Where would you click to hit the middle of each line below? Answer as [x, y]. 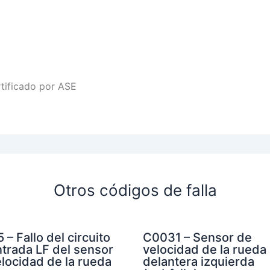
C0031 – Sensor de [197, 237]
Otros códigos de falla [135, 190]
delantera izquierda [198, 261]
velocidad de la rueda [204, 249]
